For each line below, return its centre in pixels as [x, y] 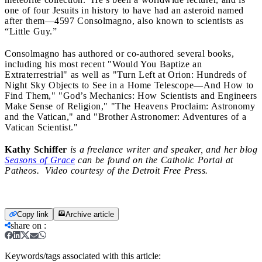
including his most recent [55, 64]
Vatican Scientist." [41, 127]
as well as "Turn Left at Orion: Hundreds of [158, 74]
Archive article [90, 214]
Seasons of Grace [40, 160]
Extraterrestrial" [36, 74]
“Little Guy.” [34, 31]
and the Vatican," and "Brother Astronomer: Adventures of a [125, 116]
